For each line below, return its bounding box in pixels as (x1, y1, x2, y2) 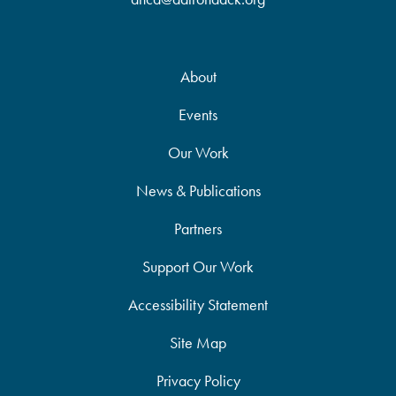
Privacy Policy (156, 369, 240, 391)
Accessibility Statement (128, 293, 268, 315)
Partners (174, 217, 222, 239)
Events (179, 103, 217, 125)
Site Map (170, 331, 226, 353)
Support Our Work (142, 255, 254, 277)
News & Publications (135, 179, 261, 201)
